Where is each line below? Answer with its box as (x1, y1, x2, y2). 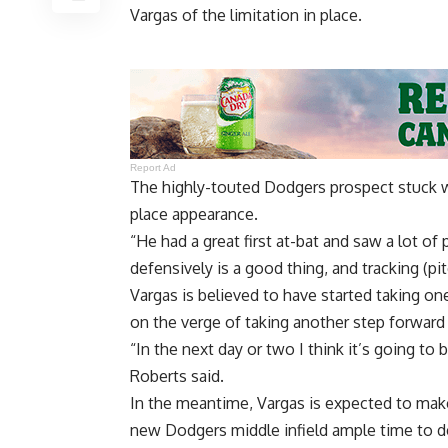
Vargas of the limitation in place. (130, 5, 362, 26)
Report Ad (130, 162, 177, 174)
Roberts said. (130, 366, 224, 387)
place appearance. (130, 204, 258, 225)
